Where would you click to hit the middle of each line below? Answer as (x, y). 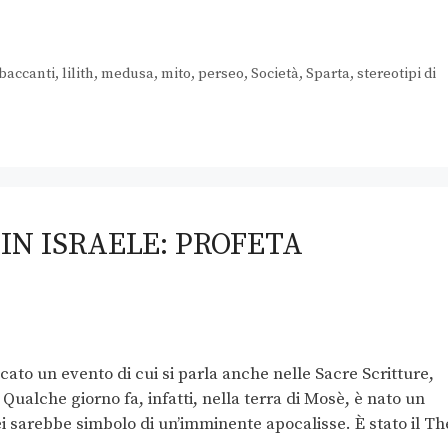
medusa (127, 74)
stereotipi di (396, 74)
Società (274, 74)
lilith (77, 74)
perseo (220, 74)
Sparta (327, 74)
